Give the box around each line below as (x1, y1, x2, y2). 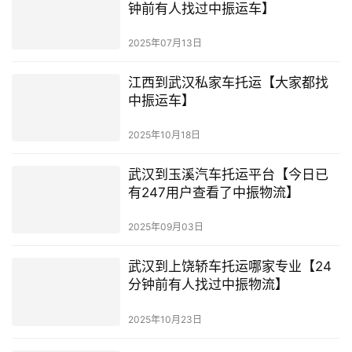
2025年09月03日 (127, 221, 203, 233)
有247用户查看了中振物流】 (127, 185, 299, 201)
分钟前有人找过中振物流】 (127, 277, 288, 293)
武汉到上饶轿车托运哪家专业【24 (127, 258, 332, 275)
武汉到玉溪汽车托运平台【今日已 (127, 167, 328, 183)
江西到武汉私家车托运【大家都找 (127, 75, 328, 91)
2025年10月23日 (127, 313, 202, 325)
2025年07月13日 (127, 37, 202, 49)
